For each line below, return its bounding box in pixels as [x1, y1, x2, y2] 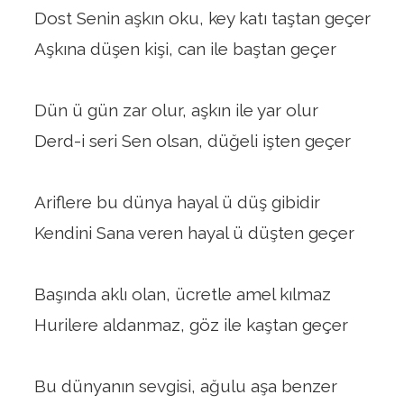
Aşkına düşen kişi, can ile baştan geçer [33, 39, 336, 59]
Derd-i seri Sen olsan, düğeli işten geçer [33, 131, 351, 151]
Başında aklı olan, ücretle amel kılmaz [33, 284, 331, 304]
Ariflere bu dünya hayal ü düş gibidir [33, 192, 320, 212]
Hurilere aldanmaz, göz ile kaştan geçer [33, 315, 348, 335]
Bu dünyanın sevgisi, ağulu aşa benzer [33, 376, 337, 396]
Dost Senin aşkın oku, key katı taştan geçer [33, 8, 371, 28]
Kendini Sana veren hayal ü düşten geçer [33, 223, 354, 243]
